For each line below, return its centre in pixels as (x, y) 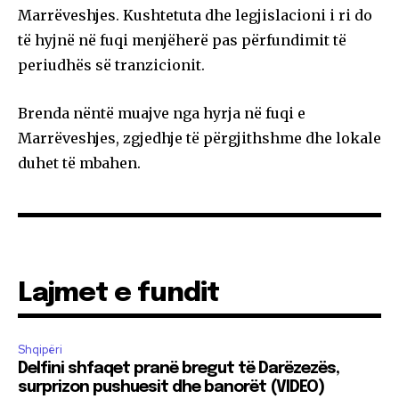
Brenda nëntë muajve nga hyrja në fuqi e (162, 113)
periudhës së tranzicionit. (111, 65)
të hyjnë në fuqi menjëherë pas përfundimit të (182, 40)
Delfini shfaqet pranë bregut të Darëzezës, (179, 368)
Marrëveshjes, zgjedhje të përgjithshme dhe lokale (199, 138)
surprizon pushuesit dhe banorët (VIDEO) (171, 387)
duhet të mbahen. (79, 163)
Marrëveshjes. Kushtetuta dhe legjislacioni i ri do (195, 15)
